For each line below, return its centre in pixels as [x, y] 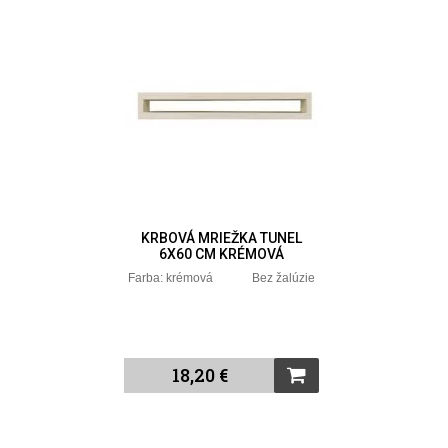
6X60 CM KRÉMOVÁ [222, 253]
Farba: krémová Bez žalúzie [222, 277]
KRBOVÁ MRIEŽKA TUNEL [222, 237]
